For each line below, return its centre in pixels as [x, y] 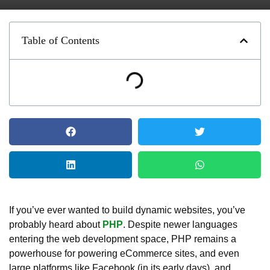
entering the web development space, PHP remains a [123, 239]
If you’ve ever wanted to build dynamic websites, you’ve [127, 210]
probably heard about [56, 224]
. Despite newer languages [180, 224]
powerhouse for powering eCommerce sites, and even [124, 253]
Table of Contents [61, 40]
